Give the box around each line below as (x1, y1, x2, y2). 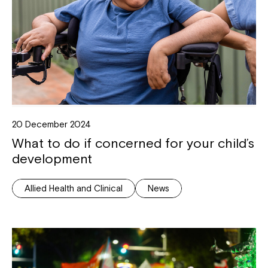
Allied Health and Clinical (25, 183, 123, 194)
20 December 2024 (12, 119, 91, 130)
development (12, 151, 92, 167)
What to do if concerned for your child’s (12, 135, 254, 151)
